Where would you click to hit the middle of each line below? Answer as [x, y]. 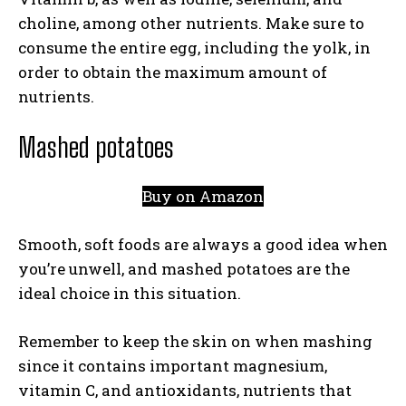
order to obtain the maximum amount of [173, 72]
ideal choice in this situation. [131, 293]
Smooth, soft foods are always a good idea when [203, 244]
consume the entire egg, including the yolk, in [194, 48]
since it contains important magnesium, [173, 366]
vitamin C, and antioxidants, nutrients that [185, 390]
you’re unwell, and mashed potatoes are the [184, 269]
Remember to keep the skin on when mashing [195, 341]
